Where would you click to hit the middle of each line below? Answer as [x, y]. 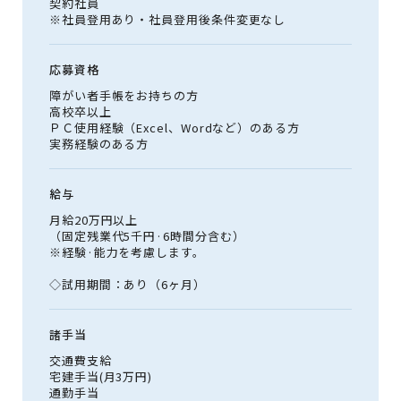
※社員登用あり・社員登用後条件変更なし [168, 19]
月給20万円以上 [94, 220]
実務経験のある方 [99, 144]
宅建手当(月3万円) [101, 376]
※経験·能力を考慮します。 [127, 252]
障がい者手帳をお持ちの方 [124, 95]
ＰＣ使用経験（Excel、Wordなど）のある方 [175, 128]
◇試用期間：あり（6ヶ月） [128, 284]
